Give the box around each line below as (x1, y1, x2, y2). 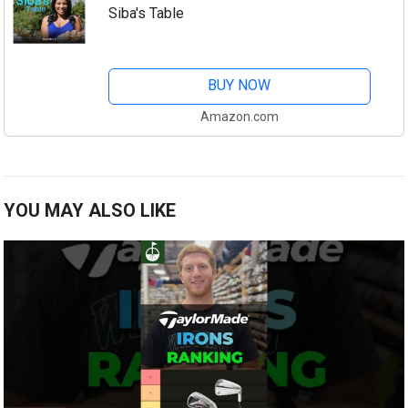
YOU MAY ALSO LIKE (4, 199, 177, 221)
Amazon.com (199, 108, 279, 124)
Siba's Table (107, 4, 184, 22)
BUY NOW (208, 76, 271, 94)
